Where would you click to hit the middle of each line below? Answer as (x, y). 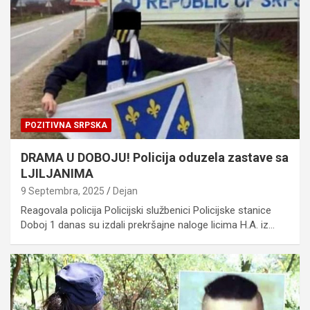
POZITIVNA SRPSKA (66, 125)
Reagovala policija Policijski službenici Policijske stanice (146, 210)
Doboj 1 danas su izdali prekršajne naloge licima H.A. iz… (148, 225)
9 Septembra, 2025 (63, 191)
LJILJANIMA (57, 173)
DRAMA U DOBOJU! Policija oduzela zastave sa (155, 157)
